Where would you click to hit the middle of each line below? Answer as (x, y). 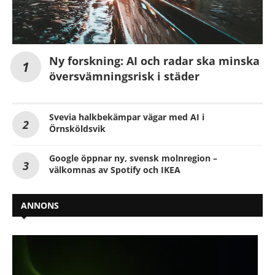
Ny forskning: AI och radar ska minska (154, 61)
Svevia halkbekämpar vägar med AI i (127, 117)
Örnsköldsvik (77, 129)
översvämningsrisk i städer (124, 76)
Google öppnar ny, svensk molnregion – (133, 158)
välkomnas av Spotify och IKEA (115, 170)
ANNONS (40, 206)
